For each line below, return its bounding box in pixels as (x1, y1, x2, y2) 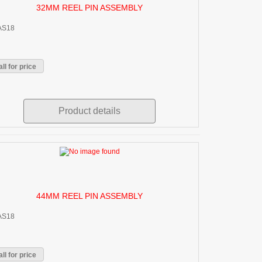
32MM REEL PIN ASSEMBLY (36, 3, 143, 13)
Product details (58, 106, 121, 116)
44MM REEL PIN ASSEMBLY (36, 191, 143, 201)
